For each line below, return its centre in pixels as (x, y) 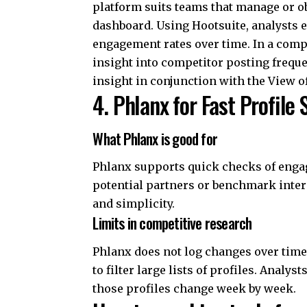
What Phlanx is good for (155, 138)
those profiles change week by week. (195, 288)
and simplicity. (134, 204)
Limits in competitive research (172, 223)
